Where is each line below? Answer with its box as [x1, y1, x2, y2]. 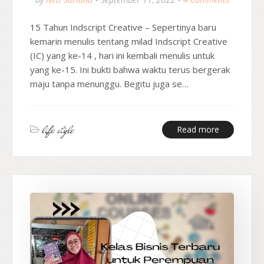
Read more [177, 123, 219, 135]
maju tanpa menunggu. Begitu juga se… [30, 77, 189, 90]
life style [42, 120, 74, 139]
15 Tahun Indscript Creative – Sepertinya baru [30, 21, 216, 33]
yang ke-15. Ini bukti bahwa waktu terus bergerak [30, 63, 230, 75]
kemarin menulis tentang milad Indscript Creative [30, 35, 227, 47]
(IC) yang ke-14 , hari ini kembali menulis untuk [30, 49, 214, 61]
